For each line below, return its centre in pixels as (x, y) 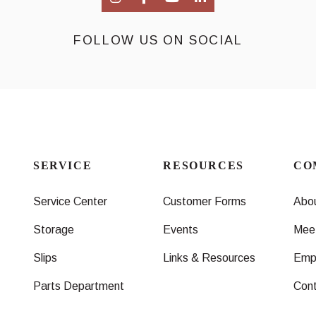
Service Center (70, 202)
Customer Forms (205, 202)
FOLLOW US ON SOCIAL (158, 41)
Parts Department (78, 286)
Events (181, 230)
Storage (53, 230)
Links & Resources (209, 258)
